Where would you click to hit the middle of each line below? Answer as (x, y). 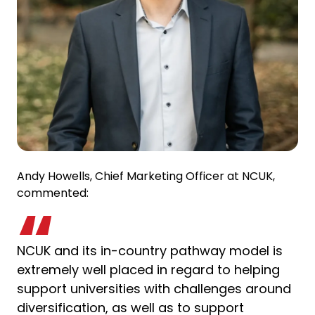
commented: (53, 193)
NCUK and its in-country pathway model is (150, 250)
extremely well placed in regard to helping (148, 269)
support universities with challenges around (154, 288)
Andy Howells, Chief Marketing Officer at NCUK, (146, 176)
